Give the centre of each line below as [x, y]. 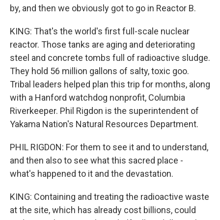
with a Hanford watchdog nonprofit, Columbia [97, 97]
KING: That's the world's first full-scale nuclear [100, 31]
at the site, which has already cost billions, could [103, 210]
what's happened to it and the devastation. [92, 174]
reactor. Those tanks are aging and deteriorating [102, 44]
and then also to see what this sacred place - [96, 160]
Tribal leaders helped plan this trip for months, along [110, 84]
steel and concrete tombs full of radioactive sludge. [110, 58]
